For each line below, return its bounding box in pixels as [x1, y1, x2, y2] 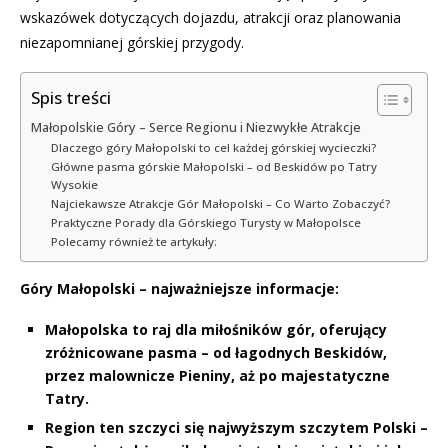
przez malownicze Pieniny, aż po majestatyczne [45, 365, 390, 385]
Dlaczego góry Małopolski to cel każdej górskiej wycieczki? [50, 139, 376, 155]
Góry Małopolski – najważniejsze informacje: [20, 278, 339, 298]
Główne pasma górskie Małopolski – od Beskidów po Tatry [50, 158, 377, 174]
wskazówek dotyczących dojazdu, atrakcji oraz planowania [20, 7, 401, 27]
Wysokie [50, 176, 98, 192]
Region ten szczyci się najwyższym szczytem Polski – [45, 417, 428, 437]
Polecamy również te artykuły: [50, 233, 217, 249]
